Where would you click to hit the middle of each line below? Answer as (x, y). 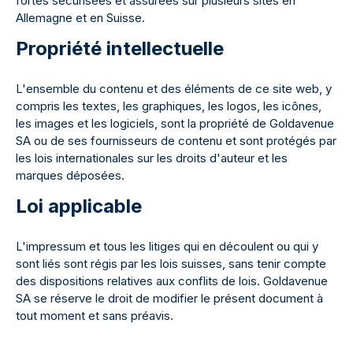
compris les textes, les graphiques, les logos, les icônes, (169, 106)
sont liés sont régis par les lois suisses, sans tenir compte (171, 264)
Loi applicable (79, 206)
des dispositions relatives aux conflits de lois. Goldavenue (172, 281)
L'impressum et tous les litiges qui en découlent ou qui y (167, 246)
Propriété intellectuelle (120, 48)
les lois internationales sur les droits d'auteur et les (152, 158)
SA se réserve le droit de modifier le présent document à (169, 298)
